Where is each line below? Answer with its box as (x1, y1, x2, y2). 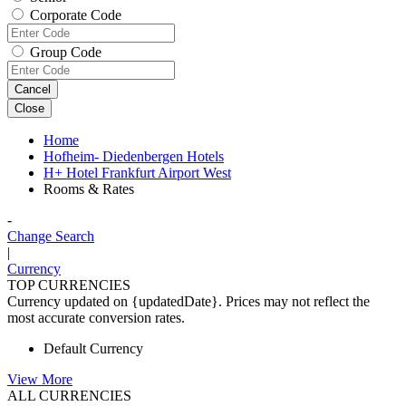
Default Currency (43, 341, 143, 356)
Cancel (14, 82, 51, 96)
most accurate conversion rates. (7, 310, 185, 325)
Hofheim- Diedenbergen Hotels (43, 149, 224, 164)
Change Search (7, 228, 94, 244)
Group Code (30, 44, 101, 60)
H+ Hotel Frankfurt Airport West (43, 165, 231, 180)
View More (7, 372, 72, 387)
